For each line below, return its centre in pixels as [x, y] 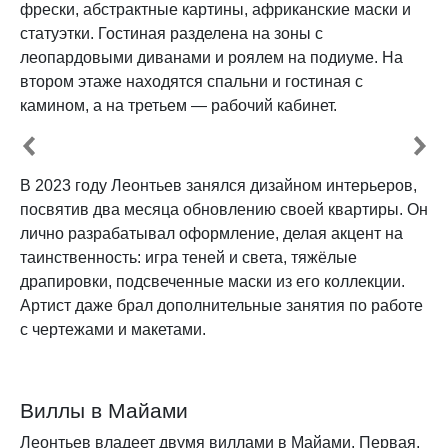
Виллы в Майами [104, 411]
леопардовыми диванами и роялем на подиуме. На [211, 57]
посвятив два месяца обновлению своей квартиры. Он [224, 209]
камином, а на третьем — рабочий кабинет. [178, 105]
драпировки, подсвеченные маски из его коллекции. [212, 281]
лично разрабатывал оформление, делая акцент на [211, 233]
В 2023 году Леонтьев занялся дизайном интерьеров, [218, 185]
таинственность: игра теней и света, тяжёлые [188, 257]
